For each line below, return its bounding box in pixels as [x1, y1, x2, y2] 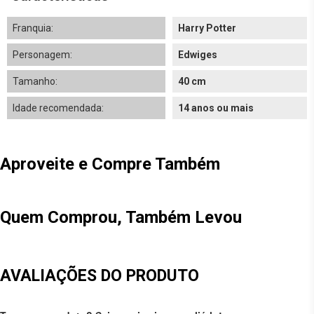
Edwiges [178, 49, 217, 60]
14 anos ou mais [178, 102, 254, 114]
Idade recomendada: [13, 102, 104, 114]
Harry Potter [178, 22, 236, 34]
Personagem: [13, 49, 72, 60]
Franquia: [13, 22, 53, 34]
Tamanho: [13, 76, 57, 87]
